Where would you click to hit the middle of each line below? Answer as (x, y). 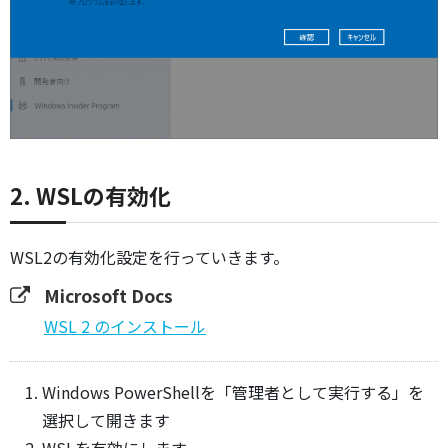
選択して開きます (106, 420)
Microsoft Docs (108, 296)
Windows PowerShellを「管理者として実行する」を (233, 392)
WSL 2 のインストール (125, 326)
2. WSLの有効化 (90, 195)
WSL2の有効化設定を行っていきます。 (149, 257)
